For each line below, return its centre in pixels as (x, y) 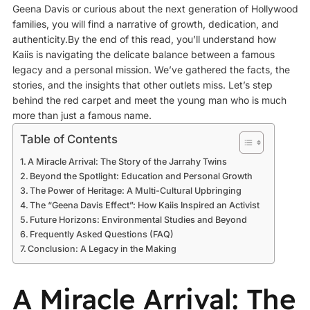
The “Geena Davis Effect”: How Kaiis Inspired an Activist (145, 205)
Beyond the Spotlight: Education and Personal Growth (142, 176)
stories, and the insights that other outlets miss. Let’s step (142, 84)
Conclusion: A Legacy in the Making (102, 248)
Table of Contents (69, 139)
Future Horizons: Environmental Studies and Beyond (139, 219)
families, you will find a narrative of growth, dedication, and (145, 24)
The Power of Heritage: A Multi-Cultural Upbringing (136, 190)
